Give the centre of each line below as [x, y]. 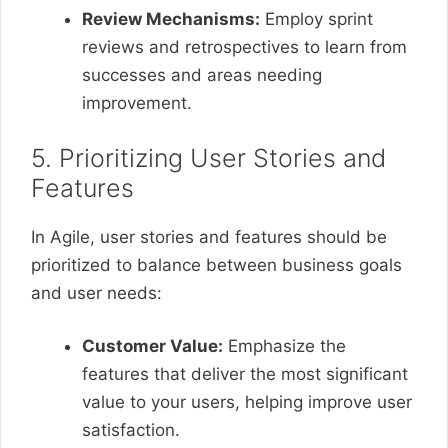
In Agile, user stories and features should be [209, 236]
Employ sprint [316, 19]
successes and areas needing [202, 75]
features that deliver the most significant [245, 374]
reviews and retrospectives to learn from [244, 47]
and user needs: [96, 292]
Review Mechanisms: [171, 19]
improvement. [137, 103]
